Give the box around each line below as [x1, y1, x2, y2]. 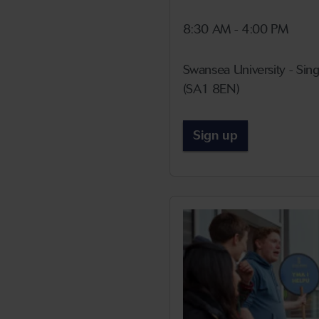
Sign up [193, 127, 238, 144]
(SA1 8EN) [182, 81, 240, 98]
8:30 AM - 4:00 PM [182, 21, 288, 38]
